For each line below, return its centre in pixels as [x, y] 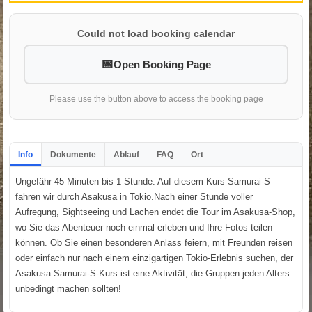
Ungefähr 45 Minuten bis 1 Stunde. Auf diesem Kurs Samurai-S [143, 182]
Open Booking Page [162, 65]
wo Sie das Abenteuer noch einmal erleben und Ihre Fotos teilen [144, 228]
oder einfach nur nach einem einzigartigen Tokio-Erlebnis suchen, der [154, 258]
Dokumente [73, 155]
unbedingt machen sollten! [68, 289]
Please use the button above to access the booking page [156, 99]
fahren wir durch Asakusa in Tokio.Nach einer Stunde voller [134, 197]
